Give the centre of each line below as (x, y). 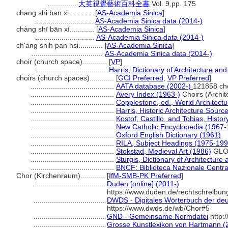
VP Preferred (188, 78)
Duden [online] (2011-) (143, 184)
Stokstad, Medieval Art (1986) (164, 151)
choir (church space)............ (63, 62)
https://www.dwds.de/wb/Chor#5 (158, 208)
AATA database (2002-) (154, 86)
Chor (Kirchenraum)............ (62, 176)
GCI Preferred (141, 78)
